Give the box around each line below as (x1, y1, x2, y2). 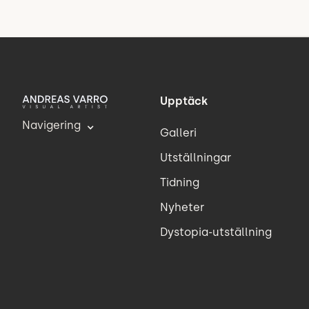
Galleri (160, 126, 197, 139)
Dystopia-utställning (160, 225, 272, 239)
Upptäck (160, 94, 208, 108)
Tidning (160, 175, 199, 189)
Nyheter (160, 200, 204, 214)
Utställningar (160, 150, 231, 164)
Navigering (22, 118, 81, 132)
